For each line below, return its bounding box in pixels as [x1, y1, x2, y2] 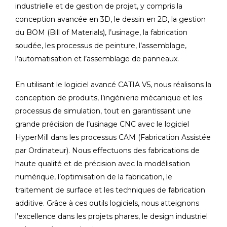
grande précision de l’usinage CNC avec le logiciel [15, 120, 189, 129]
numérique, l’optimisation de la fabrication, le [15, 172, 172, 182]
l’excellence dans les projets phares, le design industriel [15, 212, 208, 221]
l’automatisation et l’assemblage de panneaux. [15, 54, 179, 64]
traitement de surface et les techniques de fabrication [15, 185, 205, 195]
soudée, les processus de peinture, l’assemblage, [15, 41, 186, 51]
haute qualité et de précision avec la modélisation [15, 159, 190, 169]
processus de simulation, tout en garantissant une [15, 106, 191, 116]
